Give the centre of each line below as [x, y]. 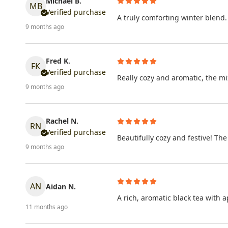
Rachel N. [62, 121]
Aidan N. [61, 187]
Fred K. [58, 61]
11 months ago [47, 207]
